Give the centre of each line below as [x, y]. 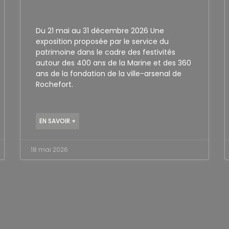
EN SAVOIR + [57, 121]
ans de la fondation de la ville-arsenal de [108, 73]
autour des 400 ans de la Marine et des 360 [113, 63]
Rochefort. [54, 84]
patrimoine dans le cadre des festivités [105, 52]
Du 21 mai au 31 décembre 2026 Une [100, 30]
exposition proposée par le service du [102, 41]
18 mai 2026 [49, 149]
